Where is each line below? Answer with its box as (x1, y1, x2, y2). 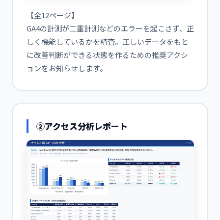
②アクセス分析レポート (36, 119, 128, 132)
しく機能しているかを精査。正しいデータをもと (26, 36, 189, 47)
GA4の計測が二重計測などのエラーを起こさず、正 (26, 23, 194, 33)
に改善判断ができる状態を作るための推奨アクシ (26, 49, 188, 60)
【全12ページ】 (26, 9, 79, 20)
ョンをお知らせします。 (26, 62, 107, 73)
